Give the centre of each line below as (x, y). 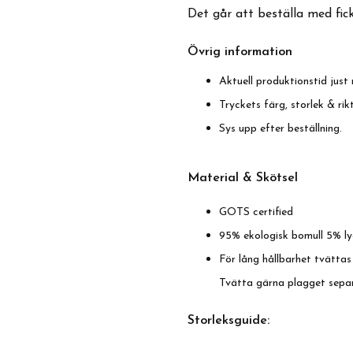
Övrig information (240, 52)
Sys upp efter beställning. (281, 129)
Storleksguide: (229, 321)
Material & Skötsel (243, 178)
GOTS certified (256, 212)
